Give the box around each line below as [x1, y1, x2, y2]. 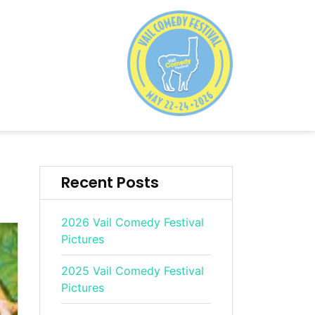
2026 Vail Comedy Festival [61, 215, 205, 229]
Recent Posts [61, 172, 160, 193]
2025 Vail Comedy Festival [61, 264, 205, 278]
